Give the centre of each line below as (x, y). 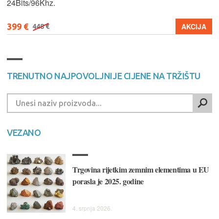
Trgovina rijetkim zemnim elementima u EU (141, 169)
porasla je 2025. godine (108, 181)
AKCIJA (194, 26)
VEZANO (24, 132)
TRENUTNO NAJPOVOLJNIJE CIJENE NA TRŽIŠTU (104, 76)
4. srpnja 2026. (92, 208)
